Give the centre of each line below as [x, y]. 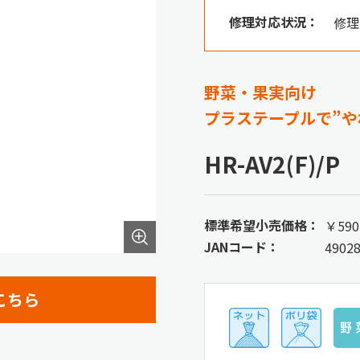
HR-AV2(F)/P [272, 164]
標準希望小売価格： [262, 225]
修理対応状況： [274, 22]
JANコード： [242, 246]
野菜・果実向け [260, 92]
